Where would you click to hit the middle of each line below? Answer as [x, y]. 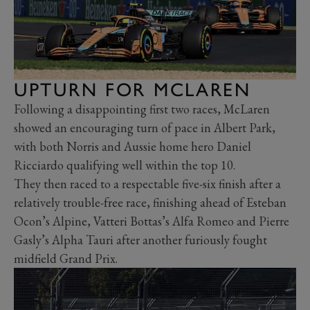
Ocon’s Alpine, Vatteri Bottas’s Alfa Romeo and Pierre [152, 221]
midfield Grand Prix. [66, 259]
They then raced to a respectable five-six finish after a [147, 184]
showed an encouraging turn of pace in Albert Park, [145, 128]
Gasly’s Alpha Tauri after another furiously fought [140, 240]
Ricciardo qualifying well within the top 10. [125, 165]
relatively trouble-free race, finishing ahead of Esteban [150, 203]
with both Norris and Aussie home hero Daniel [133, 147]
